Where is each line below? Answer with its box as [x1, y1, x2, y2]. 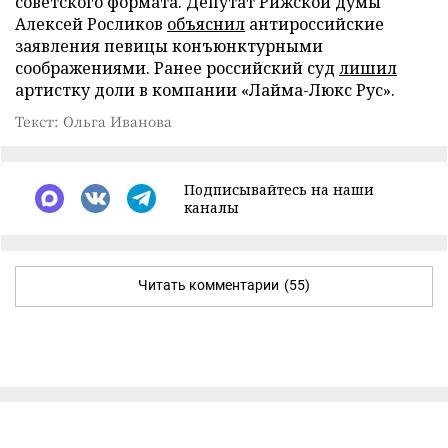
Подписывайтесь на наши [184, 179, 374, 199]
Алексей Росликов [15, 12, 167, 35]
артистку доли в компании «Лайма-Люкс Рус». [15, 78, 395, 101]
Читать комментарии [138, 276, 279, 293]
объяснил [167, 12, 245, 35]
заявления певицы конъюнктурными [15, 34, 323, 57]
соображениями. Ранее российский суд [15, 56, 339, 79]
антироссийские [245, 12, 384, 35]
